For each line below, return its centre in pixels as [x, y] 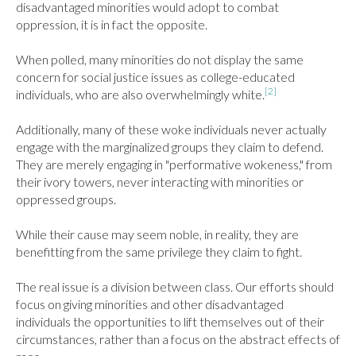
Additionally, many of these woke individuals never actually [171, 129]
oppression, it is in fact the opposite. [112, 24]
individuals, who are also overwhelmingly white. [140, 94]
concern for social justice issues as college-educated [155, 77]
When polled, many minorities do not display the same [160, 59]
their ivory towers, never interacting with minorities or [160, 182]
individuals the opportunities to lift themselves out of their [170, 321]
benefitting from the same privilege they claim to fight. [159, 252]
